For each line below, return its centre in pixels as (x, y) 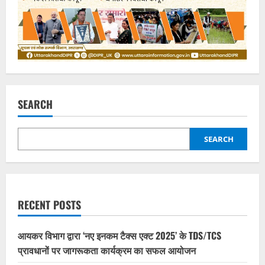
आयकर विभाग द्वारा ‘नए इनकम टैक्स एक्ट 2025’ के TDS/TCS (119, 235)
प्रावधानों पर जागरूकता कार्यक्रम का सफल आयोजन (107, 250)
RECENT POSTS (49, 204)
